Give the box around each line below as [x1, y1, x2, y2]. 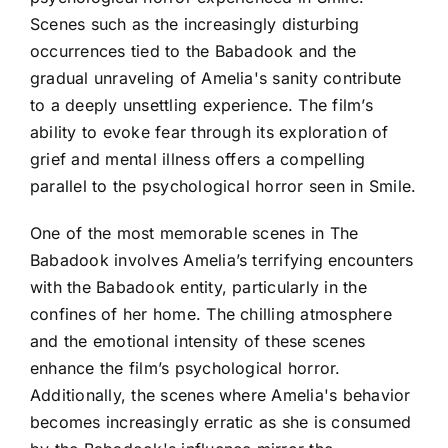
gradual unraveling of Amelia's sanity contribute [30, 67, 402, 88]
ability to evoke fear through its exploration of [30, 121, 389, 142]
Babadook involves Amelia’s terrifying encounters [30, 249, 414, 270]
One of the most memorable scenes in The [30, 222, 359, 243]
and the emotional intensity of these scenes [30, 330, 366, 351]
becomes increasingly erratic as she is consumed [30, 411, 412, 432]
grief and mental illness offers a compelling [30, 148, 366, 169]
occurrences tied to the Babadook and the [30, 40, 357, 61]
